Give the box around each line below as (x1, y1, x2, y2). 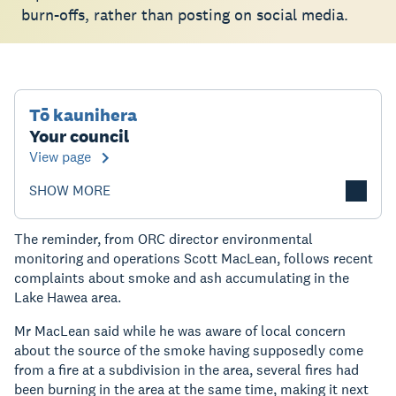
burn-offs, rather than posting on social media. (21, 4, 348, 25)
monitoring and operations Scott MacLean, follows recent (14, 249, 373, 268)
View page (29, 148, 91, 166)
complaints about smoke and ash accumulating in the (14, 269, 349, 287)
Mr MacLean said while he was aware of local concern (14, 322, 346, 340)
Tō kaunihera (29, 103, 137, 126)
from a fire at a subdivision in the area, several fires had (14, 361, 359, 379)
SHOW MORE (29, 181, 110, 200)
